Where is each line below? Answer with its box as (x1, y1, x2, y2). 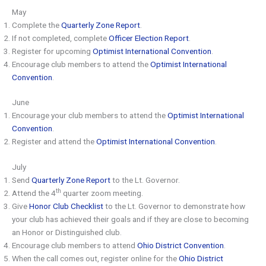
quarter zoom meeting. (61, 188, 143, 198)
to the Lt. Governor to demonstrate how (103, 201, 245, 211)
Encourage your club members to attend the (12, 110, 167, 121)
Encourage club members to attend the (12, 59, 150, 69)
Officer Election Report (109, 33, 189, 43)
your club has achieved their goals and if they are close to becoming (12, 214, 249, 224)
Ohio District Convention (137, 240, 224, 250)
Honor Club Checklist (29, 201, 103, 211)
